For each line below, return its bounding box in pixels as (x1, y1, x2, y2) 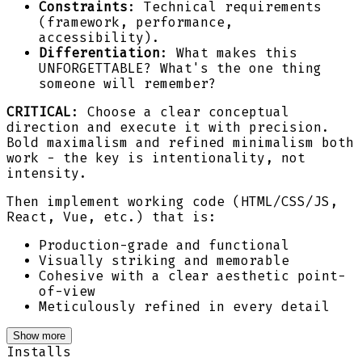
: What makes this (160, 44, 297, 61)
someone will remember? (39, 75, 217, 91)
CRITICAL (6, 103, 71, 120)
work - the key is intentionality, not (6, 149, 305, 166)
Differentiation (39, 44, 160, 61)
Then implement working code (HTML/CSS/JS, (6, 193, 338, 209)
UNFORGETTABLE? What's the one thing (39, 60, 322, 76)
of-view (39, 283, 95, 299)
